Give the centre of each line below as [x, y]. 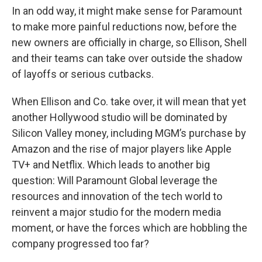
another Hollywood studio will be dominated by [120, 117]
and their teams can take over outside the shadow [127, 58]
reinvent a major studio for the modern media [116, 212]
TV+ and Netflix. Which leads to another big [111, 164]
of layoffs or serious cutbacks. [83, 74]
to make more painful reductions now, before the [124, 26]
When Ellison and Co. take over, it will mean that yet [129, 101]
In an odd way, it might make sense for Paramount [127, 11]
